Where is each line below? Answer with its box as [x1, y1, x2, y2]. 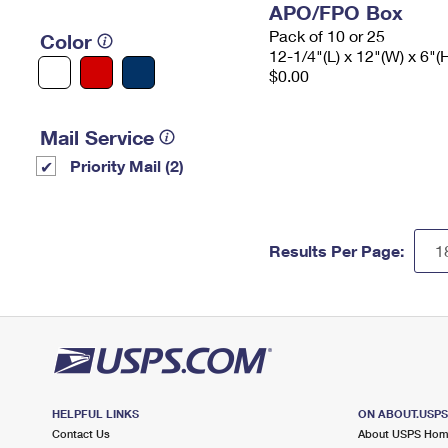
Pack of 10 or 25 [269, 26, 385, 45]
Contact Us [52, 427, 110, 440]
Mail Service [40, 125, 154, 149]
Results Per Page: [269, 241, 404, 260]
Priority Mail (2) [70, 156, 184, 175]
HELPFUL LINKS [52, 407, 139, 420]
